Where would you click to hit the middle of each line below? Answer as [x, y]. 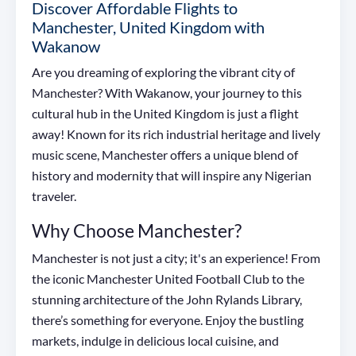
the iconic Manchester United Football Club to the [168, 279]
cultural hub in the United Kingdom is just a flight [165, 114]
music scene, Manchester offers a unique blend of [165, 155]
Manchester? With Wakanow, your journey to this [167, 93]
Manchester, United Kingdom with [148, 27]
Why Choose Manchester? [137, 231]
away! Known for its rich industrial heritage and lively [176, 134]
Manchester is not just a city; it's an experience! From [176, 258]
